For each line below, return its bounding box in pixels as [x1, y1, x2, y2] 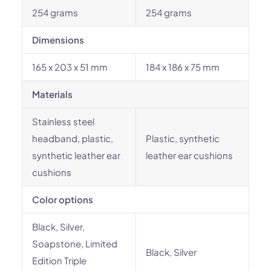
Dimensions [32, 34, 84, 45]
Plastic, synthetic [146, 132, 220, 144]
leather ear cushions [146, 149, 233, 161]
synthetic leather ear [32, 149, 120, 161]
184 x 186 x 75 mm [146, 61, 220, 73]
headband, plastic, [32, 132, 113, 144]
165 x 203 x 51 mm [32, 61, 108, 73]
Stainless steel [32, 116, 94, 127]
